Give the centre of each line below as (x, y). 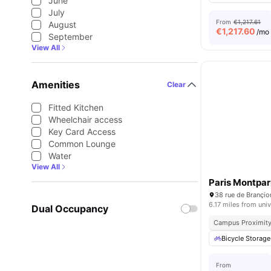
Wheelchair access (85, 119)
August (62, 24)
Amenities (56, 85)
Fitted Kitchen (76, 107)
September (70, 37)
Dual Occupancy (70, 209)
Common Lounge (82, 144)
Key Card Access (82, 132)
